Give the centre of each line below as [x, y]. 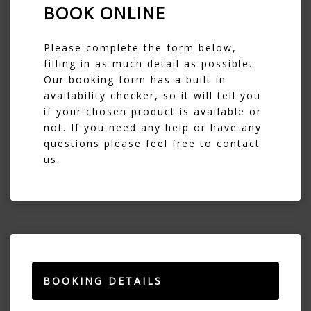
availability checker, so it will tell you [152, 95]
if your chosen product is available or [153, 111]
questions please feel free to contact [152, 143]
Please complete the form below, [140, 47]
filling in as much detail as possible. [148, 63]
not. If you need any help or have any [153, 127]
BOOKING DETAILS [103, 280]
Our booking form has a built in [135, 79]
